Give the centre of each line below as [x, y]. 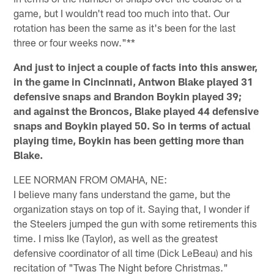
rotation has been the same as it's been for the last [125, 28]
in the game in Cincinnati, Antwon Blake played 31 [134, 82]
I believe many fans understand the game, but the [122, 194]
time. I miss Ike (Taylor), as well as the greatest [116, 238]
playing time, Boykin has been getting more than [129, 140]
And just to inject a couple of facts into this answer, [136, 67]
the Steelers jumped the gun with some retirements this [135, 224]
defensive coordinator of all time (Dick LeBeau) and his [133, 253]
